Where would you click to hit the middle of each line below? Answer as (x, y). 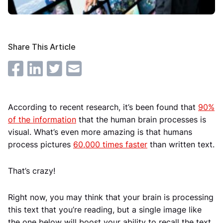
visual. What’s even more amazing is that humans (100, 132)
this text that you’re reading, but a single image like (105, 210)
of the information (42, 119)
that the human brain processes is (141, 119)
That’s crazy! (32, 171)
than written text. (181, 144)
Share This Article (42, 47)
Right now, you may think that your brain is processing (111, 197)
